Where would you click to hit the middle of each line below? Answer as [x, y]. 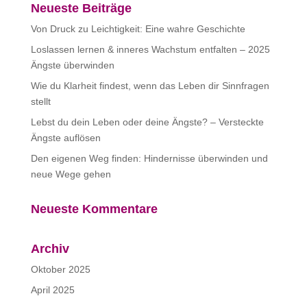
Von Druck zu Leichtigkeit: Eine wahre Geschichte [138, 29]
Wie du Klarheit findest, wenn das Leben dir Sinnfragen [150, 86]
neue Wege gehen [71, 174]
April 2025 [52, 290]
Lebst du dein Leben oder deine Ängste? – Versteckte [147, 122]
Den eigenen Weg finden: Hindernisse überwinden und [149, 158]
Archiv [50, 249]
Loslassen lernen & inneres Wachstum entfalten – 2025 [150, 49]
